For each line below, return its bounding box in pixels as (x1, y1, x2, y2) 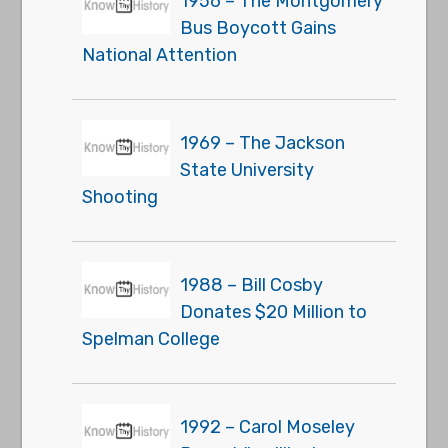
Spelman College (82, 328, 221, 351)
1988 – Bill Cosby (180, 274, 324, 297)
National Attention (82, 44, 238, 67)
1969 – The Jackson (180, 132, 346, 155)
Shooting (82, 186, 159, 209)
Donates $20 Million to (180, 301, 368, 324)
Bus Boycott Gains (180, 17, 337, 40)
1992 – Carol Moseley (180, 416, 356, 439)
